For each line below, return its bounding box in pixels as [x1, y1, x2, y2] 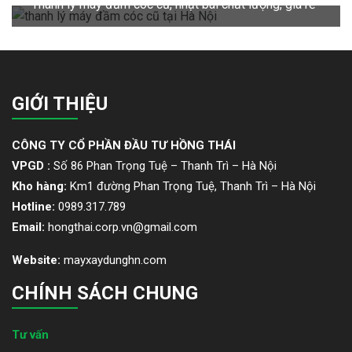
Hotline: [12, 199, 58, 214]
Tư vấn [12, 327, 49, 342]
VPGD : [12, 158, 53, 173]
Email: [12, 219, 48, 234]
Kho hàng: [12, 178, 70, 193]
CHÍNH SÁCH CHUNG [12, 281, 198, 304]
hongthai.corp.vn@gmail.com [48, 219, 197, 234]
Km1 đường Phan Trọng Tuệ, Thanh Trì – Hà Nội [70, 178, 316, 193]
